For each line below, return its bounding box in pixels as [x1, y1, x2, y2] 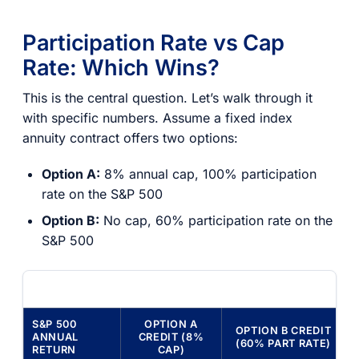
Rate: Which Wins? [22, 54, 220, 82]
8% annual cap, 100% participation [100, 165, 317, 182]
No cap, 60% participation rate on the [99, 212, 333, 228]
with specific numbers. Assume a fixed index [22, 109, 292, 126]
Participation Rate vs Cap [22, 30, 285, 57]
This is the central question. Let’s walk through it [22, 89, 313, 106]
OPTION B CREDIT [235, 325, 332, 337]
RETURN [32, 344, 76, 357]
